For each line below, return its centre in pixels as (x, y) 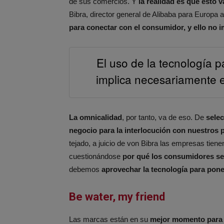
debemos (85, 169)
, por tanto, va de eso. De (164, 117)
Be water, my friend (117, 196)
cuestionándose (96, 156)
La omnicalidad (95, 117)
